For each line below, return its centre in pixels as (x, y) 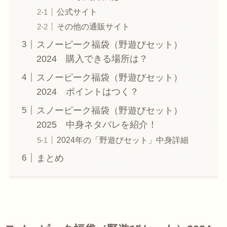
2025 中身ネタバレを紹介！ (97, 124)
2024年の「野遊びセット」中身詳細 (122, 140)
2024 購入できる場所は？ (92, 59)
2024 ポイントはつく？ (87, 91)
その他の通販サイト (93, 26)
